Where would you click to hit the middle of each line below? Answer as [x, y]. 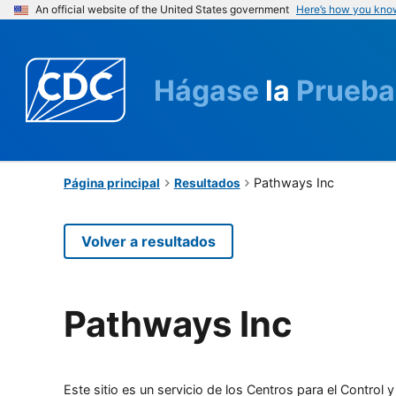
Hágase [209, 90]
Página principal [112, 183]
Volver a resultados [148, 241]
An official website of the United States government [162, 9]
